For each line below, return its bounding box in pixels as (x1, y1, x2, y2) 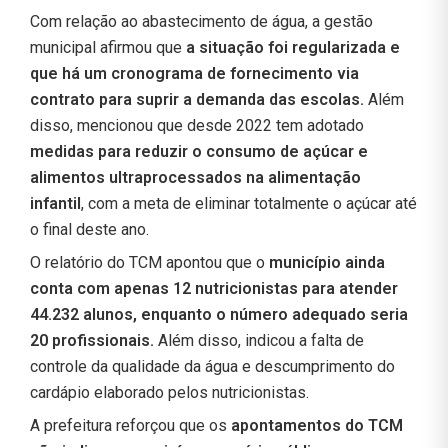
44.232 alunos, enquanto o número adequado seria (30, 304, 408, 324)
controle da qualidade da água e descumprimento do (30, 356, 395, 376)
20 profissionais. (30, 330, 158, 350)
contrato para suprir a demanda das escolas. (30, 89, 364, 109)
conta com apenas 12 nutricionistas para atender (30, 278, 398, 298)
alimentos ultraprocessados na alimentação (30, 167, 361, 187)
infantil (30, 193, 81, 213)
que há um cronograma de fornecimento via (30, 63, 359, 83)
